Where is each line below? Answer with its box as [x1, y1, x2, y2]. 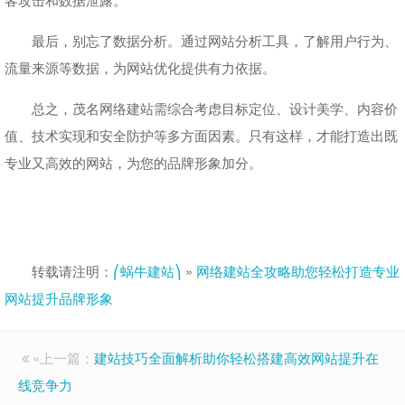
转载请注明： [32, 261, 113, 280]
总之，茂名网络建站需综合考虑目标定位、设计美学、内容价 [32, 99, 398, 118]
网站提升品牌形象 [5, 288, 113, 307]
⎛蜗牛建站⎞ [113, 261, 182, 280]
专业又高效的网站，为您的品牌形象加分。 [5, 153, 262, 172]
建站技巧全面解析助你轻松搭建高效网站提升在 [94, 348, 379, 367]
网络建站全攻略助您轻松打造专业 [196, 261, 400, 280]
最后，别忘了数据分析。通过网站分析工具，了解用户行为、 [32, 31, 398, 50]
